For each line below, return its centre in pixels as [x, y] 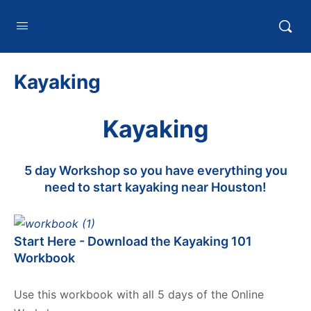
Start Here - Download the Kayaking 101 [133, 241]
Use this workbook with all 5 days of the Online [139, 294]
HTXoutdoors [154, 26]
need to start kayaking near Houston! [155, 187]
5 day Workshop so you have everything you [155, 170]
